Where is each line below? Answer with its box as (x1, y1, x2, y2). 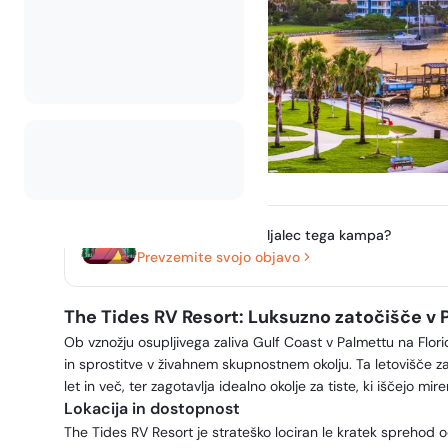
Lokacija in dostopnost (64, 398, 240, 419)
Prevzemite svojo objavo (137, 247, 300, 266)
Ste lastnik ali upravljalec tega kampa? (137, 225, 391, 244)
